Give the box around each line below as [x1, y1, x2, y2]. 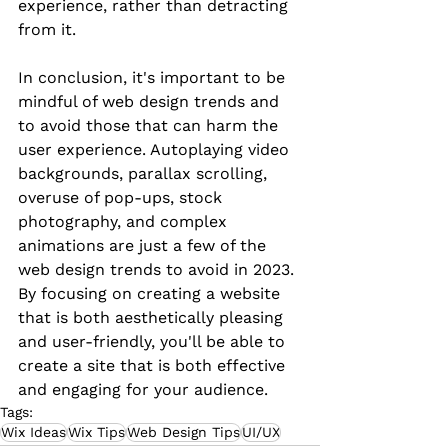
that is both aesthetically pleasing [18, 308, 288, 328]
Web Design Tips [127, 424, 240, 441]
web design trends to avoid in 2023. [18, 260, 299, 280]
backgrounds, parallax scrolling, [18, 164, 272, 184]
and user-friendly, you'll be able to [18, 332, 290, 352]
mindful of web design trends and [18, 92, 284, 112]
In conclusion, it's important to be [18, 68, 290, 88]
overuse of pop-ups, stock [18, 188, 227, 208]
